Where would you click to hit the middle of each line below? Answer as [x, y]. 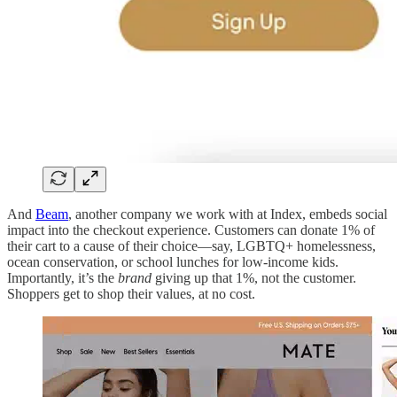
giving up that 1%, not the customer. [256, 278]
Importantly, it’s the [62, 278]
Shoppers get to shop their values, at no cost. [131, 294]
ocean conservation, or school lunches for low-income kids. [173, 262]
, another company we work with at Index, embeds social [228, 214]
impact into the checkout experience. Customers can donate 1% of [191, 230]
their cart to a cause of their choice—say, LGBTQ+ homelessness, [191, 246]
